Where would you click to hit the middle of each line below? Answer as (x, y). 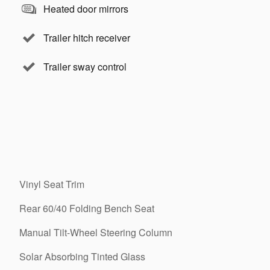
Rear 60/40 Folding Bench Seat (87, 208)
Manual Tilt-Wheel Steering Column (96, 232)
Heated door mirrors (86, 9)
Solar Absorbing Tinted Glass (82, 256)
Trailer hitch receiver (87, 38)
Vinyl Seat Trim (52, 184)
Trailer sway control (85, 67)
